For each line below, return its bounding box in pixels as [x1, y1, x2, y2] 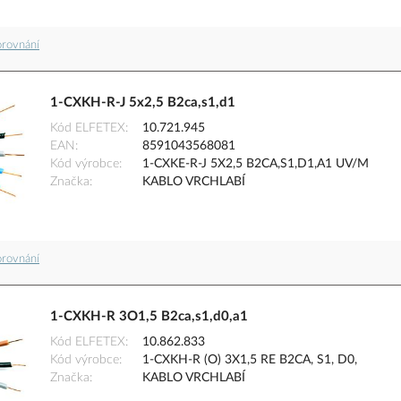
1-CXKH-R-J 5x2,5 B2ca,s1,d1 [50, 96, 235, 110]
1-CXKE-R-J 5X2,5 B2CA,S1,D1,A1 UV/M [142, 158, 369, 171]
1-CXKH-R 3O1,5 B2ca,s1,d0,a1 [50, 310, 248, 324]
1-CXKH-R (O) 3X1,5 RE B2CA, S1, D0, [142, 354, 357, 367]
